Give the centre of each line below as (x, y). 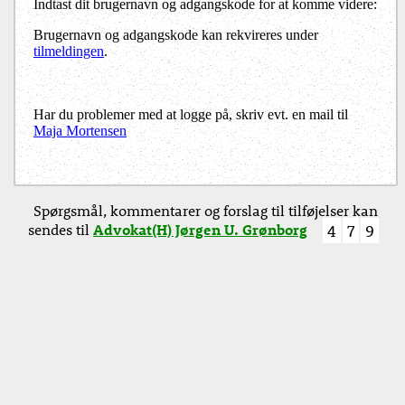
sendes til (61, 230)
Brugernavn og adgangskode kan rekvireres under (176, 35)
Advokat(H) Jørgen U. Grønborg (200, 230)
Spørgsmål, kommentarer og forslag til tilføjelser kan (206, 211)
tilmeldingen (69, 52)
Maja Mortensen (80, 131)
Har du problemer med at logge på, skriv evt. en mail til (191, 115)
